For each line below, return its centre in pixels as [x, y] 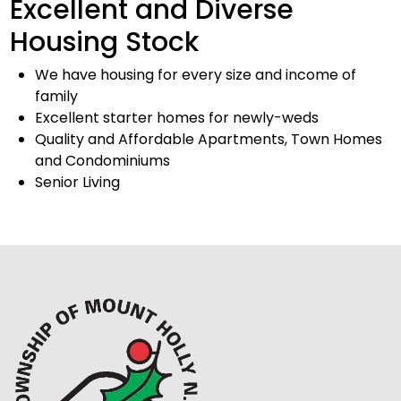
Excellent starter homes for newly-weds [176, 117]
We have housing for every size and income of [195, 74]
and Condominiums [102, 160]
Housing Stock [104, 42]
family [56, 96]
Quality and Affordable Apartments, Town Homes [208, 139]
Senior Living [77, 182]
